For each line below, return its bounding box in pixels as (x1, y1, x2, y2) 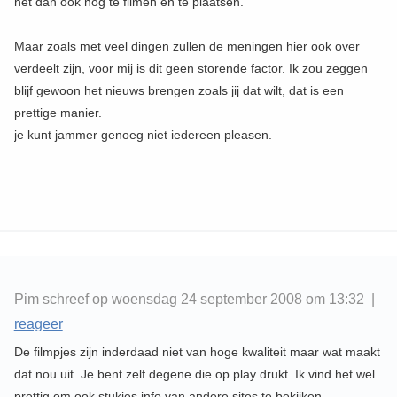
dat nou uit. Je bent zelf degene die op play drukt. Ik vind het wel (13, 367, 375, 382)
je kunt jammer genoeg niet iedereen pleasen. (13, 128, 272, 143)
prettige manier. (13, 105, 102, 121)
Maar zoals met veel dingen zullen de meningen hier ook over (13, 39, 360, 54)
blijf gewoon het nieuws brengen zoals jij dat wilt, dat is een (13, 83, 344, 98)
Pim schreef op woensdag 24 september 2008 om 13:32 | (13, 292, 375, 307)
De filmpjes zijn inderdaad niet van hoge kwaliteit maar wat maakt (13, 345, 380, 360)
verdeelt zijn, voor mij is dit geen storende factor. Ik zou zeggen (13, 61, 368, 76)
